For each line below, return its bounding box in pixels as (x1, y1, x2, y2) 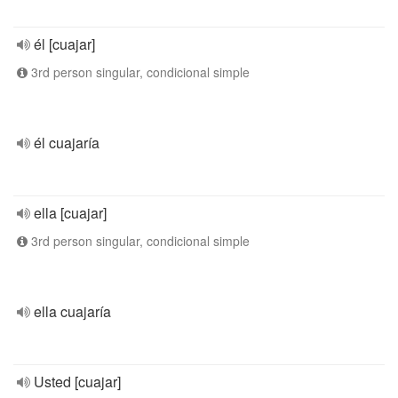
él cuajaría (34, 132, 99, 153)
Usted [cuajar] (34, 371, 121, 392)
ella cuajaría (34, 301, 111, 322)
